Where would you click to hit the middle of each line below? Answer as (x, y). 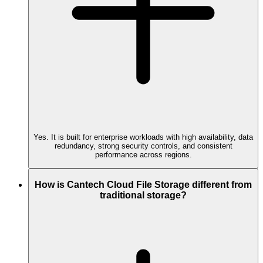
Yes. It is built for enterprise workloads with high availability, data (143, 137)
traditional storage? (143, 195)
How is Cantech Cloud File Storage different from (143, 185)
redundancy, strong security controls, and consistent (143, 146)
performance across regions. (143, 155)
